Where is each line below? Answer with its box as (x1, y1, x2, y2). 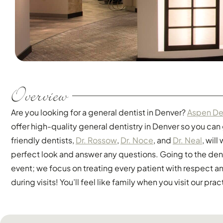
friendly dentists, (11, 135, 76, 146)
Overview (11, 84, 67, 109)
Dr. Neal (173, 135, 202, 146)
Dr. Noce (120, 135, 153, 146)
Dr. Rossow (76, 135, 117, 146)
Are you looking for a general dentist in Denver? (11, 107, 187, 118)
